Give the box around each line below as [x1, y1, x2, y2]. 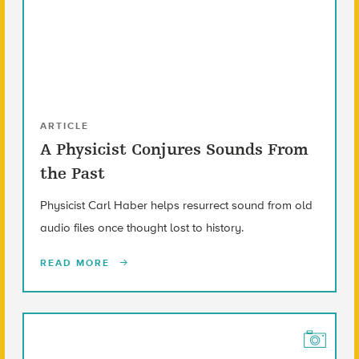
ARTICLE [39, 120, 89, 132]
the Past [39, 164, 105, 184]
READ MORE [39, 257, 114, 269]
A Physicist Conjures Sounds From [39, 140, 309, 159]
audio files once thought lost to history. [39, 220, 244, 236]
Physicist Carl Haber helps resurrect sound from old [39, 198, 313, 213]
